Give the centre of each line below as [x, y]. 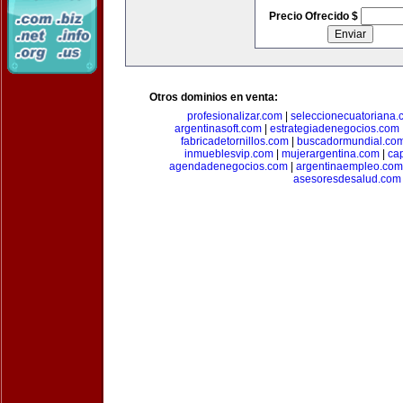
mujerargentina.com [331, 154]
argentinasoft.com [218, 129]
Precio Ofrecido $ [314, 16]
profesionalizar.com [234, 116]
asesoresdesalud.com [347, 179]
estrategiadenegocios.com [334, 129]
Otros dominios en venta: [214, 97]
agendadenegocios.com [228, 166]
